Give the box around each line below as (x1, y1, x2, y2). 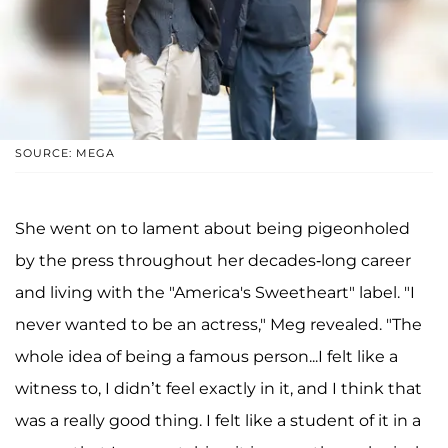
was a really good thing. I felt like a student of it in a (15, 411, 421, 431)
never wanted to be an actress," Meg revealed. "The (15, 315, 422, 335)
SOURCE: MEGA (15, 146, 115, 161)
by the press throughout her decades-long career (15, 251, 411, 271)
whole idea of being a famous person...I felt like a (15, 347, 398, 367)
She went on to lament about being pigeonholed (15, 219, 410, 239)
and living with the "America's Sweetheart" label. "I (15, 283, 415, 303)
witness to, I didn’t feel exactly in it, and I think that (15, 379, 422, 399)
